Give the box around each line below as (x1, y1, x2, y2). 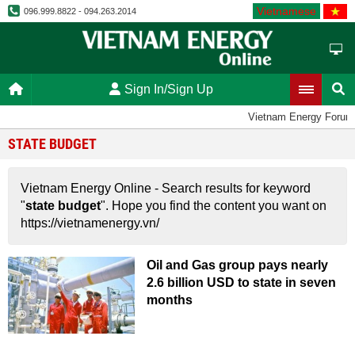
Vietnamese (257, 5, 316, 17)
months (147, 293, 193, 307)
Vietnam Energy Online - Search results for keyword (21, 181, 311, 195)
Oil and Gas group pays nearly (147, 258, 328, 272)
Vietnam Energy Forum (245, 111, 352, 123)
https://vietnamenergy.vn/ (21, 216, 159, 230)
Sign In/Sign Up (124, 82, 213, 96)
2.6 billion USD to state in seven (147, 276, 336, 289)
